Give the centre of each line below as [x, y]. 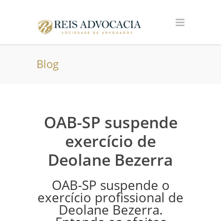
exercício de [110, 141]
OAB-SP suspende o [110, 185]
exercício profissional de [110, 198]
